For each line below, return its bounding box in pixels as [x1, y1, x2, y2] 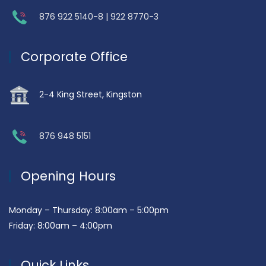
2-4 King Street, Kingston [39, 88, 142, 100]
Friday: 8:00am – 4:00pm [9, 219, 112, 232]
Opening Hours [21, 167, 116, 185]
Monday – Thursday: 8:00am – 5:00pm [9, 204, 169, 216]
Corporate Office [21, 47, 128, 65]
